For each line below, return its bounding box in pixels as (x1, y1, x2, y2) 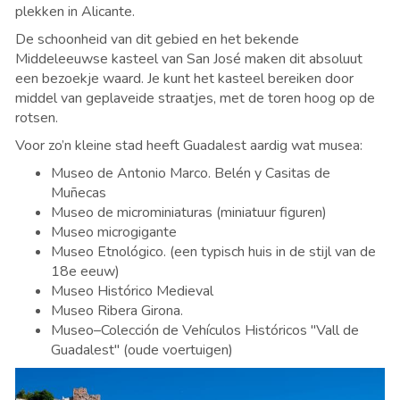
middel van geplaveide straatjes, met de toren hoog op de (15, 88, 375, 109)
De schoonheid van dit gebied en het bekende (15, 29, 299, 50)
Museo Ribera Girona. (51, 301, 183, 321)
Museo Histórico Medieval (51, 281, 213, 302)
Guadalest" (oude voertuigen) (51, 340, 233, 361)
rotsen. (15, 108, 62, 129)
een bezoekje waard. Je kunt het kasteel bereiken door (15, 69, 354, 89)
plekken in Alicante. (15, 2, 138, 22)
